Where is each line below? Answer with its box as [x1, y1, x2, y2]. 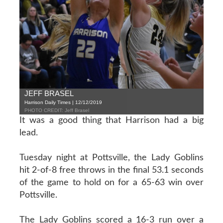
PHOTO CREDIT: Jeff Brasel [24, 107, 89, 113]
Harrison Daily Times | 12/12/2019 [24, 99, 102, 105]
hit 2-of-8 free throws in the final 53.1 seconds [19, 165, 204, 175]
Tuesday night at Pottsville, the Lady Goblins [19, 153, 204, 162]
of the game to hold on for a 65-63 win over [19, 178, 204, 187]
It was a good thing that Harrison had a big [19, 115, 204, 125]
